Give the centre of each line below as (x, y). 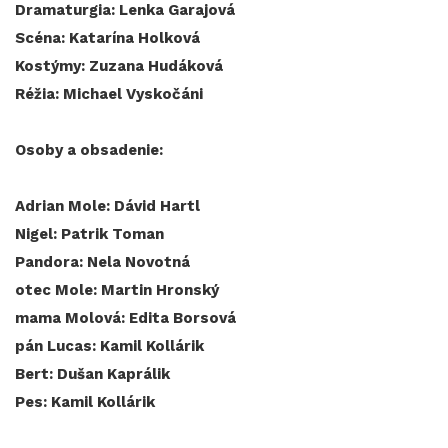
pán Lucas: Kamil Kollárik (111, 346)
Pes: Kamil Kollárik (87, 402)
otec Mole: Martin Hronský (119, 290)
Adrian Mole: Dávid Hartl (107, 206)
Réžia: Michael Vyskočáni (109, 94)
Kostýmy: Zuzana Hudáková (121, 66)
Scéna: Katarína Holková (107, 38)
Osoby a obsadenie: (91, 150)
